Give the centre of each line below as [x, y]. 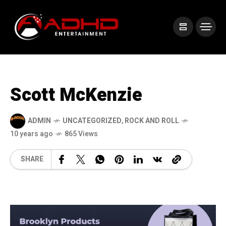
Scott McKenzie [76, 95]
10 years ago [32, 134]
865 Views [81, 134]
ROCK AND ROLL [152, 121]
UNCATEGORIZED [92, 121]
